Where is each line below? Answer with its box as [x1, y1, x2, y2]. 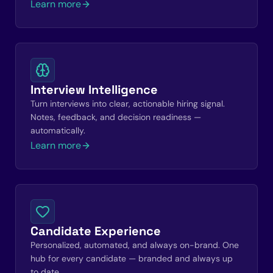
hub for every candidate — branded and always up [30, 253, 233, 264]
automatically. [30, 125, 85, 136]
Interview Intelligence [30, 82, 158, 97]
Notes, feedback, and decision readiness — [30, 112, 201, 122]
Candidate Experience [30, 223, 161, 239]
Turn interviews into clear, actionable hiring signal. [30, 98, 225, 109]
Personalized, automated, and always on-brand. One [30, 239, 239, 250]
